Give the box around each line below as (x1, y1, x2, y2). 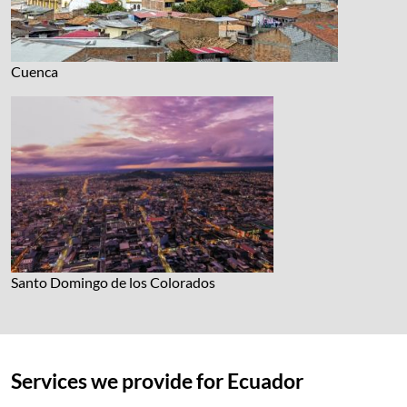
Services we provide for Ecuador (11, 368, 303, 394)
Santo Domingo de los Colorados (11, 273, 215, 292)
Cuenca (11, 62, 58, 80)
